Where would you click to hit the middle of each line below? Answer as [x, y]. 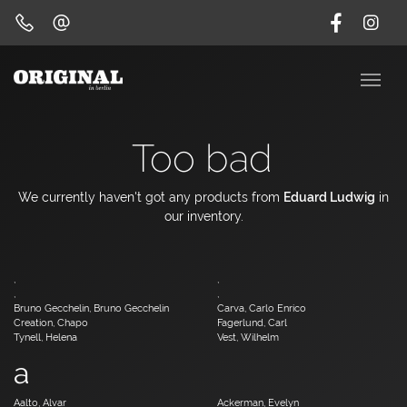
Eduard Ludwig [329, 197]
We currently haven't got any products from [151, 197]
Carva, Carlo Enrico [262, 308]
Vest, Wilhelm [248, 337]
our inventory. [203, 216]
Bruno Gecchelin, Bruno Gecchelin [91, 308]
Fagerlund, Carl [252, 323]
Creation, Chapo [51, 323]
